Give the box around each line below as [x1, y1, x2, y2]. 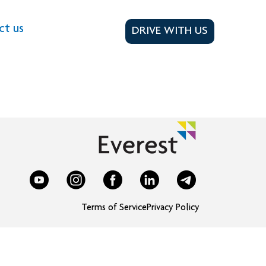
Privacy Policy [147, 204, 199, 214]
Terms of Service [81, 204, 147, 214]
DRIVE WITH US [131, 26, 208, 37]
